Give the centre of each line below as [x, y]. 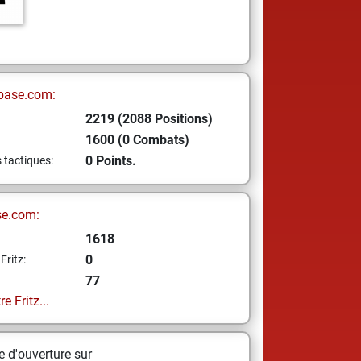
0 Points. [110, 161]
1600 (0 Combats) [137, 140]
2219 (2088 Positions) [149, 119]
